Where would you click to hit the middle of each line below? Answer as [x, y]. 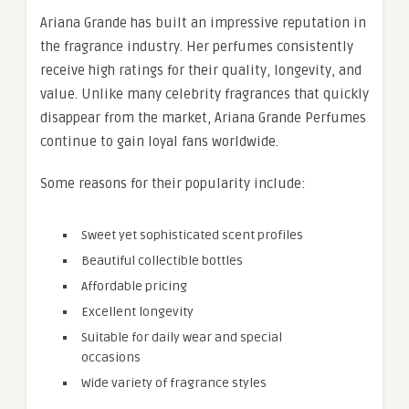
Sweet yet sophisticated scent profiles [192, 235]
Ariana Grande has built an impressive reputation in [203, 23]
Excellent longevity [137, 312]
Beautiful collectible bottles [162, 261]
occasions [111, 357]
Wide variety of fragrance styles [174, 383]
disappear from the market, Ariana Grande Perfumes [203, 118]
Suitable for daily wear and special [182, 337]
